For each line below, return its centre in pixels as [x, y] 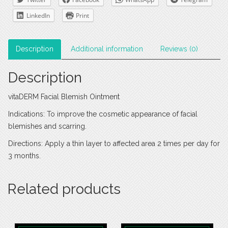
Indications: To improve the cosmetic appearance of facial [103, 114]
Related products [64, 189]
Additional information [107, 49]
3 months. [24, 156]
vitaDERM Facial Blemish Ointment [64, 97]
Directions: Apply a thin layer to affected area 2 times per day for [114, 144]
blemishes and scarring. [47, 126]
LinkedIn [38, 16]
